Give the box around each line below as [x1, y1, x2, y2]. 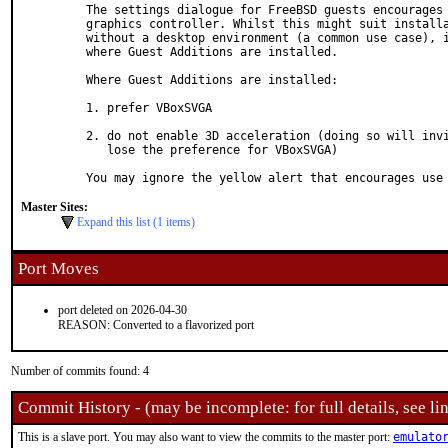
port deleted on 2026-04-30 [58, 303, 187, 317]
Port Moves [18, 259, 99, 278]
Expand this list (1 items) [77, 215, 195, 229]
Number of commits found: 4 [11, 364, 149, 378]
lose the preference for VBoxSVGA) [86, 143, 107, 157]
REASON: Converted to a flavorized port [58, 318, 254, 332]
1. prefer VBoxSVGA [86, 101, 212, 115]
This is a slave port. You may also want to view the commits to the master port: [18, 430, 393, 444]
